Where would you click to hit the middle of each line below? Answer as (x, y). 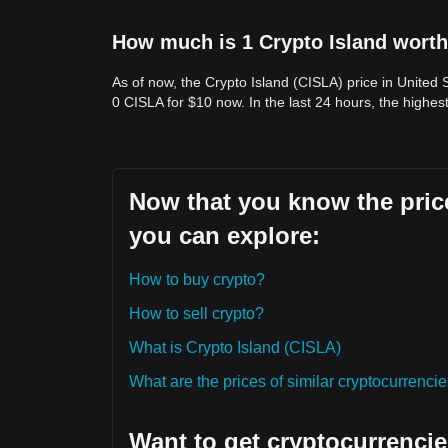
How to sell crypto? (196, 313)
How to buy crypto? (197, 279)
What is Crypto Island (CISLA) (235, 347)
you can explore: (224, 235)
